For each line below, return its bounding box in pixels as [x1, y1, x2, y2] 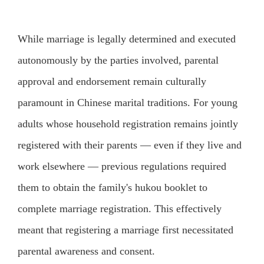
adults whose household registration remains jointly [17, 118, 238, 130]
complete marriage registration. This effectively [17, 203, 222, 215]
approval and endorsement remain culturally [17, 75, 206, 88]
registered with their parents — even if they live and [17, 139, 242, 151]
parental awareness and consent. [17, 245, 155, 258]
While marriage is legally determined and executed [17, 33, 236, 45]
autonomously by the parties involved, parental [17, 54, 219, 67]
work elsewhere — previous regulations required [17, 160, 226, 173]
